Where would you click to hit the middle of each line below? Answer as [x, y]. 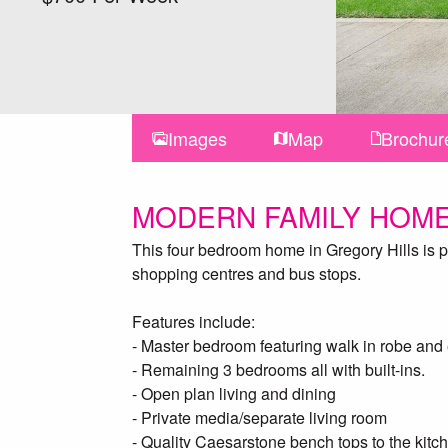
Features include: [193, 321]
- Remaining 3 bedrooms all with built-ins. [278, 369]
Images [197, 138]
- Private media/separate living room [259, 417]
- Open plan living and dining [234, 393]
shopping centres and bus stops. [246, 273]
